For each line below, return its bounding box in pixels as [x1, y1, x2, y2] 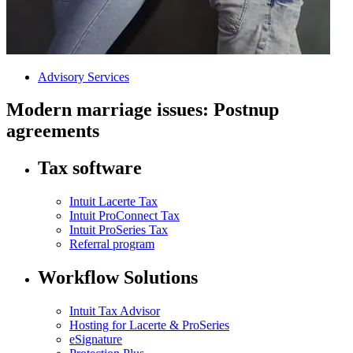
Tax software [38, 158, 142, 179]
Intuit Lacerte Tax [69, 195, 158, 209]
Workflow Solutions [38, 267, 198, 288]
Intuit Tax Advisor [69, 304, 160, 318]
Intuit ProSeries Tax [69, 223, 168, 237]
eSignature [69, 333, 122, 347]
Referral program [69, 237, 154, 251]
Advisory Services [38, 69, 129, 84]
